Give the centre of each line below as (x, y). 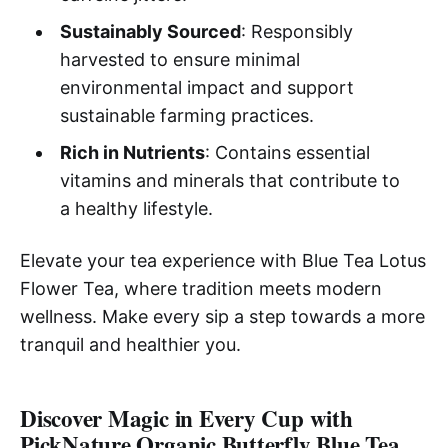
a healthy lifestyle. (136, 209)
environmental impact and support (206, 88)
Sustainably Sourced (150, 32)
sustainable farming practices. (186, 116)
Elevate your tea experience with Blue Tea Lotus (223, 261)
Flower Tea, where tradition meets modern (201, 289)
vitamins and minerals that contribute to (229, 181)
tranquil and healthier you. (130, 345)
